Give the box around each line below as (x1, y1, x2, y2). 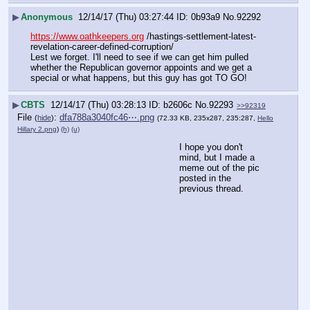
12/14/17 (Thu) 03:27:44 (78, 11, 174, 22)
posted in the (179, 172, 231, 183)
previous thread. (179, 183, 244, 194)
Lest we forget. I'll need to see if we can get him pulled (30, 51, 248, 62)
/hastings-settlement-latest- (144, 30, 256, 42)
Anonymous (21, 11, 73, 22)
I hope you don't (179, 141, 243, 152)
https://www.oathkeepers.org (30, 30, 144, 42)
